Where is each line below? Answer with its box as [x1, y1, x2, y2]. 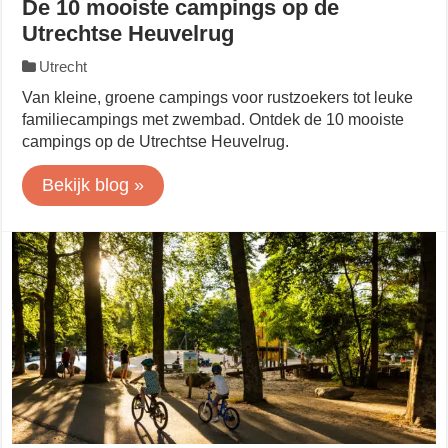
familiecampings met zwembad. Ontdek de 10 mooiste [22, 110, 405, 128]
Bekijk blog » [42, 174, 145, 195]
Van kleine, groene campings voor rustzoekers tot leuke [22, 88, 414, 106]
